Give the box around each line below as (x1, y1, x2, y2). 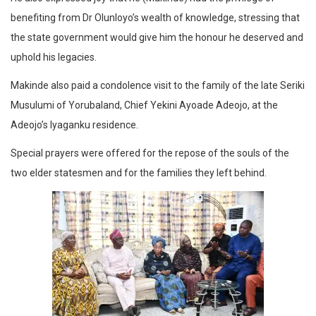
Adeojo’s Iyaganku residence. (11, 119, 138, 131)
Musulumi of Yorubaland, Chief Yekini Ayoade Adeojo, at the (11, 99, 278, 111)
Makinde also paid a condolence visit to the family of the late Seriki (11, 80, 305, 92)
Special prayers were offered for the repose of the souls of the (11, 147, 289, 159)
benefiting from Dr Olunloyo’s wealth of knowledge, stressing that (11, 12, 300, 24)
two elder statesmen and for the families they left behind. (11, 167, 267, 179)
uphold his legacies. (11, 51, 97, 63)
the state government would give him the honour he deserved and (11, 32, 303, 44)
